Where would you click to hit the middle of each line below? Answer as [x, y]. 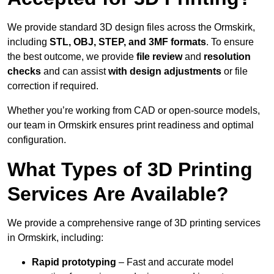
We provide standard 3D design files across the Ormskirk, [131, 28]
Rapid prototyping [74, 262]
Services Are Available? [118, 194]
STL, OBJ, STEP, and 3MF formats [128, 42]
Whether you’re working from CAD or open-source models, [134, 111]
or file [235, 72]
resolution [227, 57]
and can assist [76, 72]
